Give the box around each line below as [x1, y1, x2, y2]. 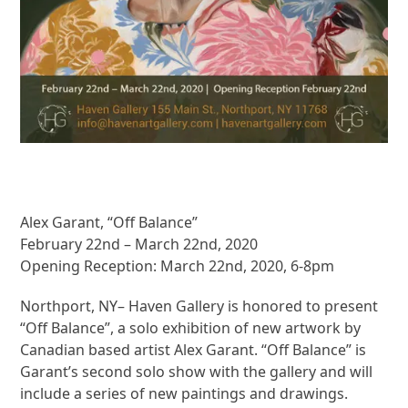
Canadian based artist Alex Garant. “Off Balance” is [20, 339, 367, 360]
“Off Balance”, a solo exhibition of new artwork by [20, 317, 362, 338]
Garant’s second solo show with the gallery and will [20, 361, 373, 382]
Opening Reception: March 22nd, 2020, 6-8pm [20, 255, 335, 276]
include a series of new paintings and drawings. [20, 382, 349, 403]
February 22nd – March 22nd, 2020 [20, 233, 259, 254]
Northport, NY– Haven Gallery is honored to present [20, 295, 379, 316]
